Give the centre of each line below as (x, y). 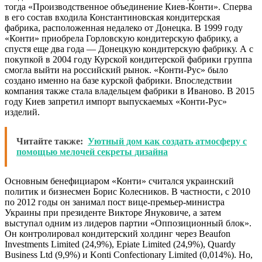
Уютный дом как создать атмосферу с (167, 141)
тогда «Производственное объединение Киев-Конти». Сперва (128, 6)
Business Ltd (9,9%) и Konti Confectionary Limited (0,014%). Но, (129, 254)
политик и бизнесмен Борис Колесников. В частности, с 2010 (127, 191)
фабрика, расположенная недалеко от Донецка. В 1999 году (124, 27)
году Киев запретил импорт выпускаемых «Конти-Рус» (116, 101)
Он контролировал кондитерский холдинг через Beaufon (118, 233)
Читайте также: (50, 141)
